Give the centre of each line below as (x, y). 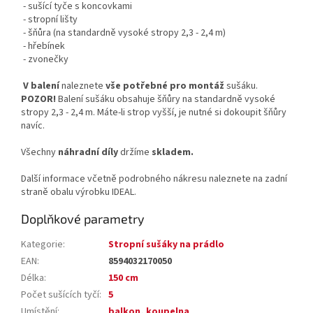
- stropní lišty (49, 20)
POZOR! (38, 100)
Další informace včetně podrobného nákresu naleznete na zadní (154, 179)
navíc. (33, 126)
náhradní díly (88, 153)
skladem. (173, 153)
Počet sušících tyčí (60, 295)
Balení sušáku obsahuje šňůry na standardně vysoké (167, 100)
